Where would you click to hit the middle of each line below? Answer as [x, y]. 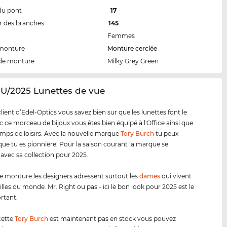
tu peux [166, 134]
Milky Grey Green [133, 61]
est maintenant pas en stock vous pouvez [112, 219]
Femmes [121, 36]
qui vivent [176, 176]
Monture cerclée [133, 49]
